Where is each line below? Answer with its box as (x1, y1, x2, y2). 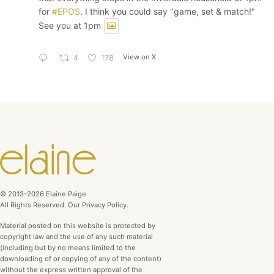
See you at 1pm (39, 20, 101, 31)
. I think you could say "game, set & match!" (80, 6, 255, 17)
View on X (123, 53, 157, 62)
